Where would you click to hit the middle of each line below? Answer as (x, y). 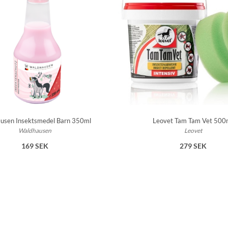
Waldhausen (35, 131)
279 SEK (193, 146)
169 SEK (35, 146)
